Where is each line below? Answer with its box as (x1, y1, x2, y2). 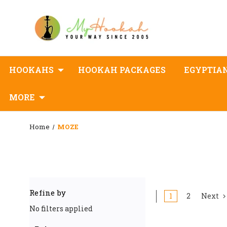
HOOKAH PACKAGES (78, 64, 166, 75)
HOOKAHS (9, 64, 54, 75)
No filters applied (29, 203, 93, 213)
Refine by (29, 187, 66, 198)
